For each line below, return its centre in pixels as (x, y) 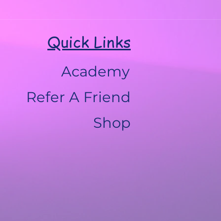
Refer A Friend (78, 97)
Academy (95, 71)
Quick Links (89, 41)
